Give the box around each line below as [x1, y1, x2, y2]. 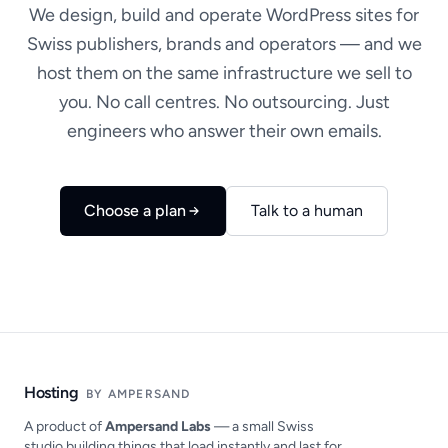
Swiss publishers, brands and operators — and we [26, 32, 422, 55]
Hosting [24, 382, 79, 402]
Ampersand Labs [105, 417, 211, 435]
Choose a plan [84, 200, 186, 220]
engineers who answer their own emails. [66, 119, 382, 142]
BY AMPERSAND [86, 386, 191, 401]
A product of [24, 417, 105, 435]
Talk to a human [251, 200, 363, 220]
